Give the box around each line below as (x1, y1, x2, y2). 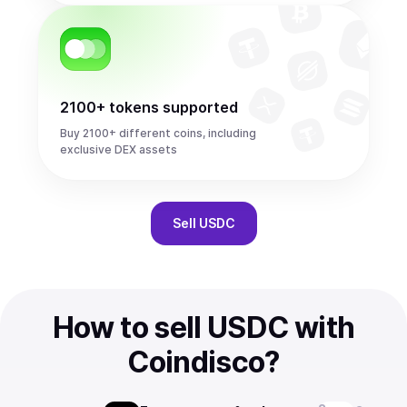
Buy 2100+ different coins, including (60, 126, 256, 140)
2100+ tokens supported (60, 98, 238, 116)
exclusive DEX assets (60, 143, 177, 156)
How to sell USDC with (52, 310, 355, 345)
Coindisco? (127, 344, 280, 380)
